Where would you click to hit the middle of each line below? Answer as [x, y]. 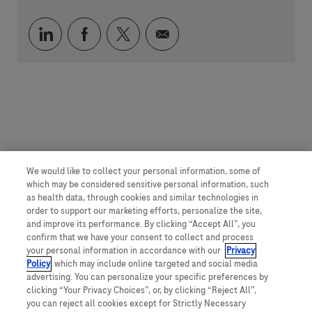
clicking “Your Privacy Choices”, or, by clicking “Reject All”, [142, 290]
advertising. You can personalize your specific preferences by [148, 277]
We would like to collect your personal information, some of [144, 171]
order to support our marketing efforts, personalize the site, [145, 211]
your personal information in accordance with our [125, 251]
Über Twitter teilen [188, 33]
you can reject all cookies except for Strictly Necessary [136, 304]
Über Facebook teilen [156, 33]
